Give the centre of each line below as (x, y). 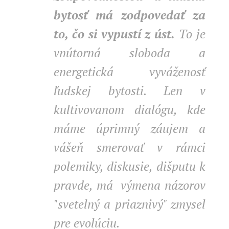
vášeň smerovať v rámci (130, 147)
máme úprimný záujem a (130, 128)
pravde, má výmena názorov (130, 185)
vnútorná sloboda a (130, 53)
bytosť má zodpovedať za (130, 15)
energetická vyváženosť (130, 72)
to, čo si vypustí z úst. (114, 34)
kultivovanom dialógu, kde (130, 109)
